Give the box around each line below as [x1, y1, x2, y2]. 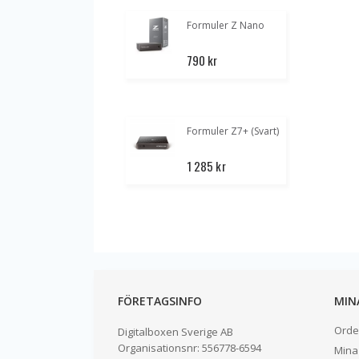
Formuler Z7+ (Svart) [187, 124, 279, 139]
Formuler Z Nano [187, 18, 264, 33]
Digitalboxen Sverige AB [118, 325, 233, 340]
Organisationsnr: [118, 341, 200, 356]
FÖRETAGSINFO [118, 293, 202, 309]
